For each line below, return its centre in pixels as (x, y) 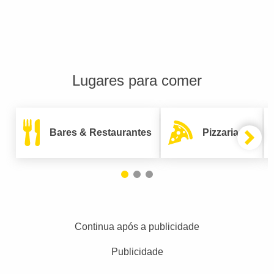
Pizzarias (223, 132)
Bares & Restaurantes (101, 132)
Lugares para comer (137, 80)
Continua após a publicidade (137, 227)
